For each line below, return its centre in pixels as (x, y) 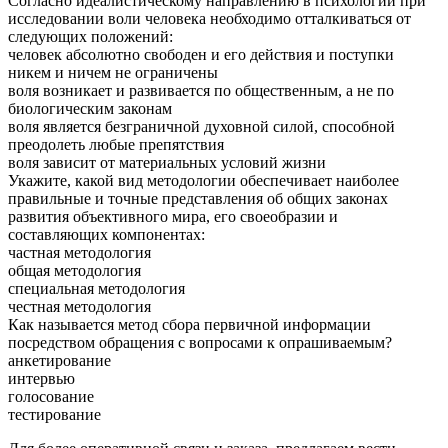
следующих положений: (90, 36)
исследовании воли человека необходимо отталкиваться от (209, 18)
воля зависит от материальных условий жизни (167, 162)
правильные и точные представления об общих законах (198, 198)
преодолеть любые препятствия (116, 144)
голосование (51, 396)
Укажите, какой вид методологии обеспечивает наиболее (203, 180)
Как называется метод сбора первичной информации (189, 324)
